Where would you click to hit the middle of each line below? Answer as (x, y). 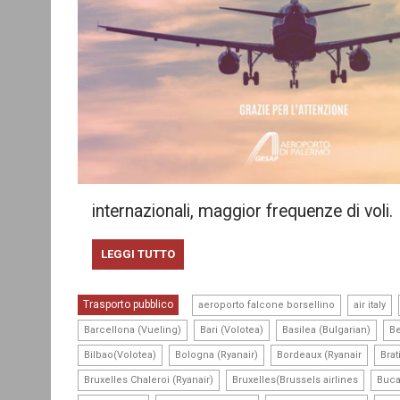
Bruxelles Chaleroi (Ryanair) (149, 379)
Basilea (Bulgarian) (326, 329)
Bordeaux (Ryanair (319, 354)
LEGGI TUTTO (137, 254)
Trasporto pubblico (128, 304)
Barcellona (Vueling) (133, 329)
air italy (370, 304)
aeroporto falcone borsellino (267, 304)
